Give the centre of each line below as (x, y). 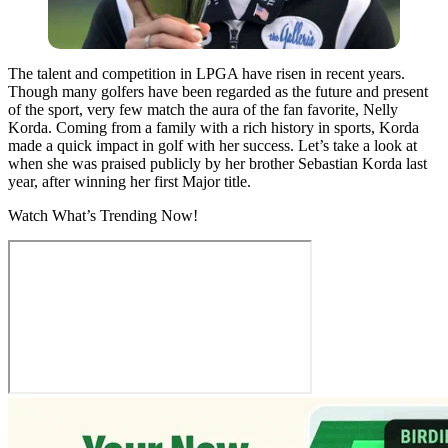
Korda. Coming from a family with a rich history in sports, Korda (213, 127)
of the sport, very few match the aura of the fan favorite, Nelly (203, 109)
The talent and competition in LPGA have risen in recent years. (206, 73)
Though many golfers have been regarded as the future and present (218, 91)
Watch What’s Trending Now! (103, 215)
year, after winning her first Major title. (129, 181)
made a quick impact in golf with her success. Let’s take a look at (212, 145)
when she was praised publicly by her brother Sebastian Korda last (217, 163)
